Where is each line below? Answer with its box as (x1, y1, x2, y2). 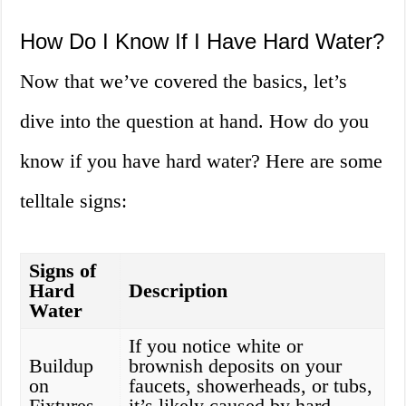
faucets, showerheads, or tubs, (129, 374, 373, 398)
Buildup (29, 354, 94, 378)
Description (129, 279, 228, 303)
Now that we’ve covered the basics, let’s (20, 70, 348, 93)
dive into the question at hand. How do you (20, 110, 370, 133)
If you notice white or (129, 334, 304, 358)
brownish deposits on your (129, 354, 343, 378)
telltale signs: (20, 189, 128, 213)
